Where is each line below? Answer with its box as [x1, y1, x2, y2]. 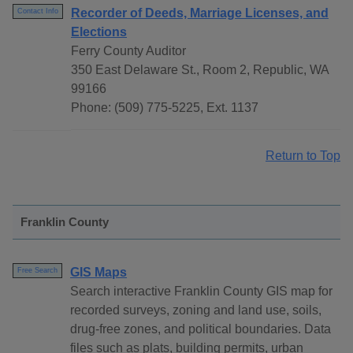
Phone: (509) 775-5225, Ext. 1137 [71, 101, 258, 115]
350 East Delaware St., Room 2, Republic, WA [71, 63, 329, 77]
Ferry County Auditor [71, 44, 186, 58]
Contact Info [17, 7, 58, 16]
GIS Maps [70, 266, 127, 280]
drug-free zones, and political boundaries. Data [70, 322, 331, 336]
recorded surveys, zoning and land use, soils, [70, 303, 321, 318]
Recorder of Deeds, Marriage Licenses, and [71, 6, 329, 20]
